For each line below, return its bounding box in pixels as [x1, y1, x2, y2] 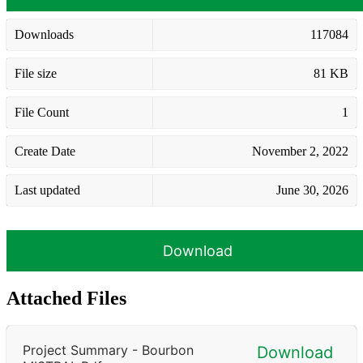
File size [15, 66, 57, 80]
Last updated [15, 182, 80, 197]
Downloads [15, 27, 74, 41]
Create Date [15, 143, 75, 158]
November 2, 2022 [252, 143, 348, 158]
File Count [15, 105, 69, 119]
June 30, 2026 [276, 182, 348, 197]
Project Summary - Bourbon [23, 341, 194, 358]
